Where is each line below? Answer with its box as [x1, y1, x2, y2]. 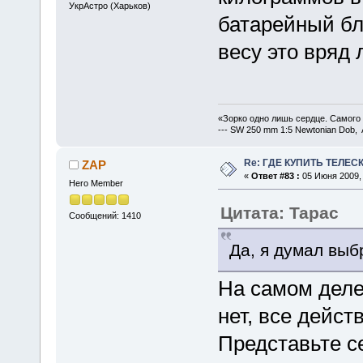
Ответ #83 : [250, 171, 300, 181]
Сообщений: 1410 [68, 211, 141, 221]
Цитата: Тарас [220, 203, 339, 223]
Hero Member [68, 178, 123, 189]
